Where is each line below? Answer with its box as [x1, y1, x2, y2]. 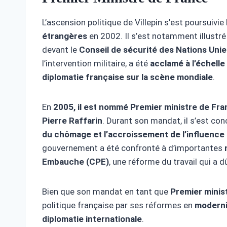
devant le [42, 45, 79, 55]
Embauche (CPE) [42, 157, 109, 167]
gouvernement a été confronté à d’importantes [42, 143, 224, 154]
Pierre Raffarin [42, 116, 102, 126]
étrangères [42, 31, 87, 42]
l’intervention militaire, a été [42, 58, 150, 69]
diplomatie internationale [42, 214, 142, 224]
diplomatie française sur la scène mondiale [42, 72, 213, 83]
